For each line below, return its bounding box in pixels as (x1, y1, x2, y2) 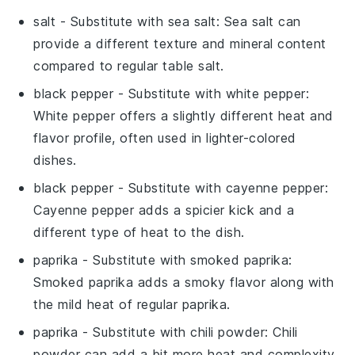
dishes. (33, 151, 77, 168)
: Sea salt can (216, 13, 301, 29)
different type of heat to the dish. (33, 223, 245, 240)
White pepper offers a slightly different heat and (33, 107, 334, 124)
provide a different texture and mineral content (33, 35, 326, 52)
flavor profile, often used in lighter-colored (33, 129, 296, 146)
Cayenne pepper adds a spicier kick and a (33, 201, 295, 218)
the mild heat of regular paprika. (33, 296, 231, 312)
